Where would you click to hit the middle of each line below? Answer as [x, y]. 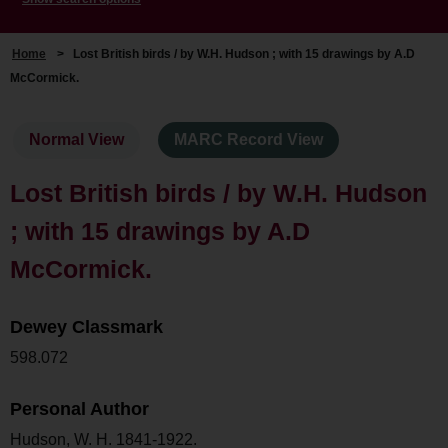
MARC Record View [249, 140]
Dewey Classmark [86, 326]
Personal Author [79, 408]
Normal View [77, 140]
